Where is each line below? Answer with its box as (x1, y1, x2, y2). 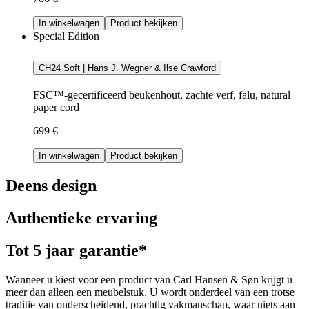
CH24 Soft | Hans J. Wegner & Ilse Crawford (39, 63, 216, 74)
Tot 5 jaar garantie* (6, 241, 147, 259)
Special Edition (33, 30, 99, 43)
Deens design (6, 177, 97, 195)
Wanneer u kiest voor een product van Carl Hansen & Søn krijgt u (6, 273, 292, 286)
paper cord (33, 101, 79, 114)
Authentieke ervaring (6, 209, 157, 228)
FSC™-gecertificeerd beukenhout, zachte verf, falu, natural (33, 89, 290, 101)
